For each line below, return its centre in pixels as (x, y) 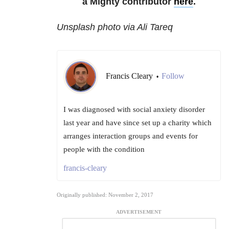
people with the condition (104, 150)
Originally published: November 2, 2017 (105, 195)
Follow (173, 76)
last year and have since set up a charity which (138, 123)
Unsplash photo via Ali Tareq (115, 27)
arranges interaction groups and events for (131, 136)
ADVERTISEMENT (139, 212)
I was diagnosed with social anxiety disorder (134, 110)
